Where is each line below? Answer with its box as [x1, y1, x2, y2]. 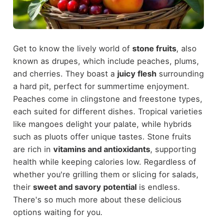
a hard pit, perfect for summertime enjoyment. [13, 81, 189, 92]
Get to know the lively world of [13, 44, 132, 54]
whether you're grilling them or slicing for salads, [13, 170, 199, 180]
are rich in [13, 144, 53, 155]
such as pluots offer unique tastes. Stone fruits [13, 132, 191, 142]
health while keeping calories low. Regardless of [13, 157, 196, 167]
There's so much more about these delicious [13, 195, 182, 205]
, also [176, 44, 197, 54]
